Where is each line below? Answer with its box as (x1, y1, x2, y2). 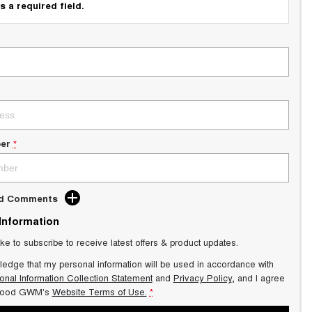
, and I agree (231, 271, 285, 284)
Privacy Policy (173, 271, 232, 284)
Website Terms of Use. (52, 285, 147, 298)
